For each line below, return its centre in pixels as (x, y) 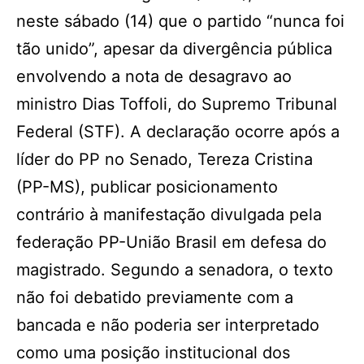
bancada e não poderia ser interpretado (168, 325)
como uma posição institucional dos (153, 353)
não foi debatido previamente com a (155, 297)
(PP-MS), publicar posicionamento (147, 187)
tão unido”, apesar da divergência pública (174, 49)
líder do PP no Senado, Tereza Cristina (165, 159)
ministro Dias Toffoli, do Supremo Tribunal (177, 104)
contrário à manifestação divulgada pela (169, 214)
